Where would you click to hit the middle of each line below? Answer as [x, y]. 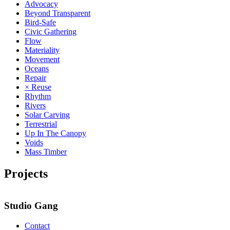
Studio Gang [31, 206]
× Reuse [38, 87]
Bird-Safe [40, 22]
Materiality [42, 50]
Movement [42, 59]
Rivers [35, 105]
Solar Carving [47, 114]
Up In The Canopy [55, 133]
